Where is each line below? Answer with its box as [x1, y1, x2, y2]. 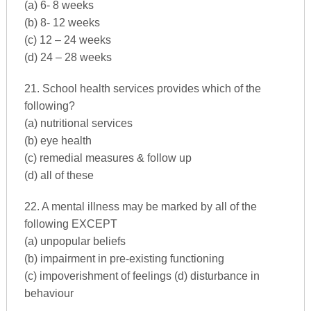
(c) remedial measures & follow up [24, 151, 192, 164]
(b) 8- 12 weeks [24, 16, 100, 28]
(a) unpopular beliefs [24, 235, 126, 247]
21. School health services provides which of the [24, 82, 261, 94]
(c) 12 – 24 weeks [24, 33, 111, 46]
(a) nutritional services [24, 117, 133, 129]
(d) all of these [24, 169, 94, 181]
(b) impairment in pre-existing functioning [24, 252, 224, 264]
